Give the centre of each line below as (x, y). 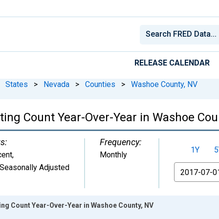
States (17, 84)
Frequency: (120, 142)
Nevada (56, 84)
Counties (100, 84)
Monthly (113, 154)
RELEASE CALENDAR (172, 63)
